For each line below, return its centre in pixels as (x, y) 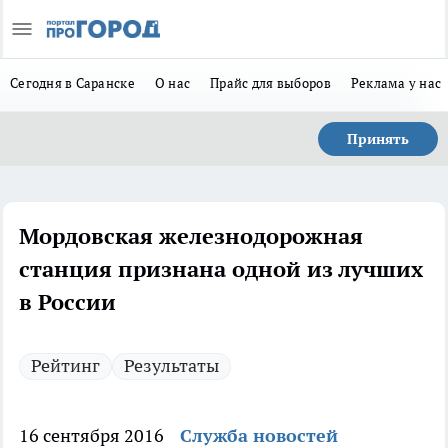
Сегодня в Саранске (72, 83)
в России (67, 302)
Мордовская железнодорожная (191, 236)
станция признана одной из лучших (221, 269)
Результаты (171, 365)
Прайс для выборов (270, 83)
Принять (378, 139)
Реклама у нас (396, 83)
